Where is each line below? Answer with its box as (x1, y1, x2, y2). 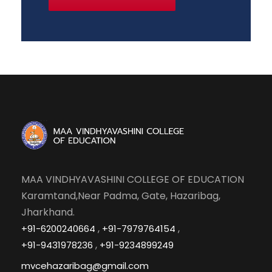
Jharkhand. (21, 205, 75, 219)
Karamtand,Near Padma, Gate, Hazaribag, (21, 188, 220, 203)
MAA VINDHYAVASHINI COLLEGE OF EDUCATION (21, 172, 244, 186)
